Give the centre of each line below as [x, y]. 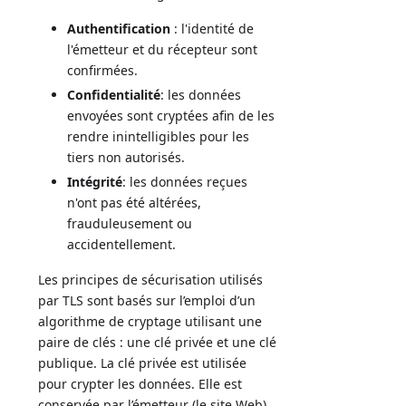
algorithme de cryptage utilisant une [150, 321]
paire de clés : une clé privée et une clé [158, 342]
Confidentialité [114, 94]
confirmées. [103, 70]
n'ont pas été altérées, [135, 202]
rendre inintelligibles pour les [159, 136]
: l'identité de [213, 28]
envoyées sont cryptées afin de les [171, 115]
